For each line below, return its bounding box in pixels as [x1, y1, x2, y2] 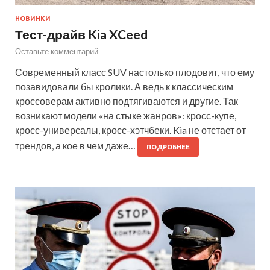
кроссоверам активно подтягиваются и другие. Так [15, 95, 238, 107]
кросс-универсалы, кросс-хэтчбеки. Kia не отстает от [15, 124, 246, 136]
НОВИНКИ [15, 15, 51, 23]
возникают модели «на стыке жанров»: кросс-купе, [15, 110, 236, 122]
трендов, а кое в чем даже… [15, 140, 137, 152]
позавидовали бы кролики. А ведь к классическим [15, 81, 233, 93]
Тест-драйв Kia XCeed [15, 27, 148, 42]
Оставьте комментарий [15, 46, 98, 57]
